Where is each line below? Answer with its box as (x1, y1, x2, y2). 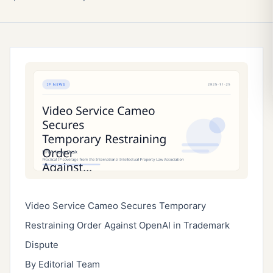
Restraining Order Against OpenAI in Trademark (25, 219, 230, 232)
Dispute (25, 239, 58, 251)
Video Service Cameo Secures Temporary (25, 200, 206, 212)
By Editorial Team (25, 258, 100, 271)
